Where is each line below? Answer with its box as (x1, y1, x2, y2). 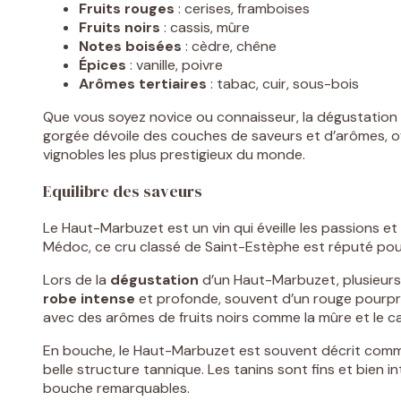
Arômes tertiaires (79, 74, 207, 94)
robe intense (43, 289, 135, 309)
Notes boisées (79, 37, 182, 56)
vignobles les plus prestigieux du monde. (43, 145, 305, 165)
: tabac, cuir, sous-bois (207, 74, 359, 94)
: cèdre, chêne (182, 37, 277, 56)
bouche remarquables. (43, 379, 190, 398)
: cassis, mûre (160, 18, 250, 38)
